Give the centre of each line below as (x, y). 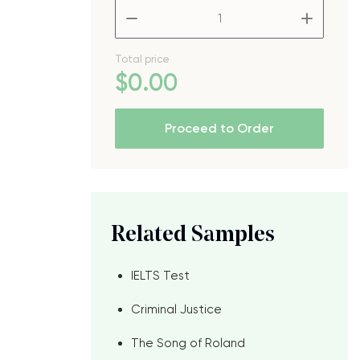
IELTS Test (160, 276)
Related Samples (193, 235)
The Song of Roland (188, 343)
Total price (142, 59)
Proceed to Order (219, 128)
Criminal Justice (176, 309)
